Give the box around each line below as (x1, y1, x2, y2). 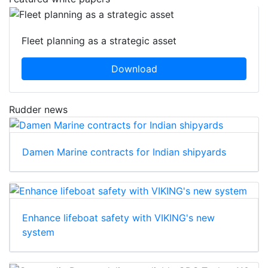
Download (111, 62, 157, 75)
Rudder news (9, 103, 68, 115)
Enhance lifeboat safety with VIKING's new (22, 212, 215, 224)
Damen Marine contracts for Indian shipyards (22, 146, 226, 159)
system (22, 226, 54, 239)
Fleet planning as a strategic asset (22, 34, 176, 47)
